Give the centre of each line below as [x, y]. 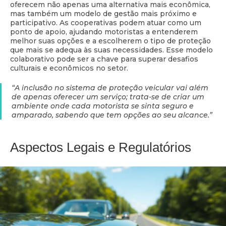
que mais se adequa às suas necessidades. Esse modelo [111, 50]
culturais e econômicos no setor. [69, 68]
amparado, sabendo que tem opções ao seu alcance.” [112, 115]
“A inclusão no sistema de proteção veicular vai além [110, 88]
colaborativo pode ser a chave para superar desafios [104, 59]
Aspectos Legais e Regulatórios [101, 148]
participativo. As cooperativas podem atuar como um [106, 23]
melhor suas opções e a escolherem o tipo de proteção [110, 41]
